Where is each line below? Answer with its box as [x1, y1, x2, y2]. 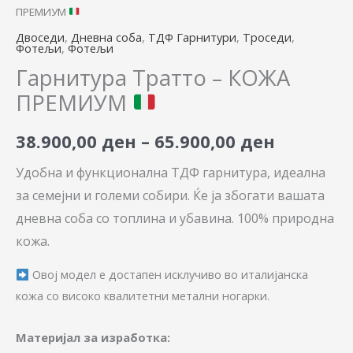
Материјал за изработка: [16, 329, 170, 345]
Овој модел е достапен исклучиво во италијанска [28, 266, 308, 283]
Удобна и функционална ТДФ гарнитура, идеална [16, 163, 325, 181]
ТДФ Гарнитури [148, 29, 236, 46]
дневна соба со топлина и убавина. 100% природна [16, 209, 334, 227]
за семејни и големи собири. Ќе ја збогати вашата [16, 186, 325, 204]
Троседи [243, 29, 292, 46]
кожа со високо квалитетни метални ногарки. [16, 288, 269, 304]
